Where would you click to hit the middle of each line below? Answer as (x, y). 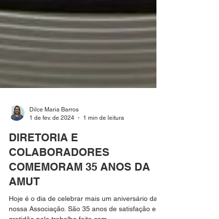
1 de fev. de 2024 (52, 141)
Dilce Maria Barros (54, 133)
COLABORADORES (59, 175)
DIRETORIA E (44, 161)
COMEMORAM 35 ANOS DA (79, 190)
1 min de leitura (104, 141)
